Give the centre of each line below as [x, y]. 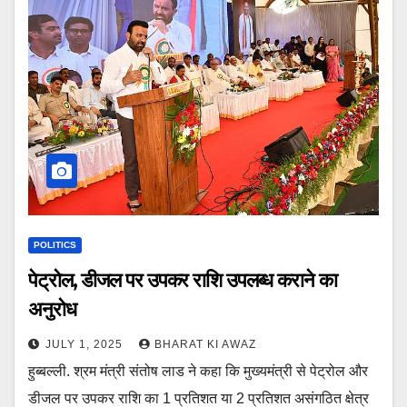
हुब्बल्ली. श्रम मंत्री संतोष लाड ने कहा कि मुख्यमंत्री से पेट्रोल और [198, 372]
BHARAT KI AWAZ [205, 345]
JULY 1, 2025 [86, 345]
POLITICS [55, 245]
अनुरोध [52, 310]
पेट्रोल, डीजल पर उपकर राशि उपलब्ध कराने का [183, 281]
